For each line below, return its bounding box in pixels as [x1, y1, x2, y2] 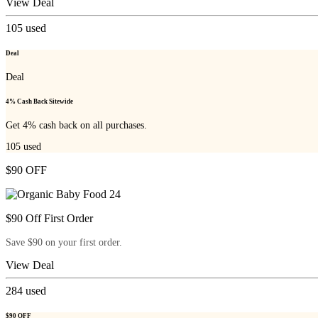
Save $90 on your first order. [6, 236, 122, 248]
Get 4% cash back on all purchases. [6, 120, 147, 131]
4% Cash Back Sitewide [6, 98, 73, 106]
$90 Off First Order [6, 212, 93, 224]
